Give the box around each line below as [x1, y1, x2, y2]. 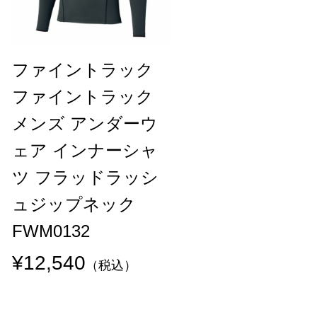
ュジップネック [12, 194, 136, 214]
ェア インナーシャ [12, 140, 158, 160]
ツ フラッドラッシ [12, 167, 158, 187]
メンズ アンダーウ [12, 113, 158, 133]
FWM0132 [12, 221, 90, 241]
